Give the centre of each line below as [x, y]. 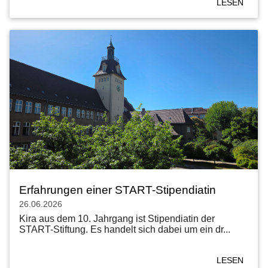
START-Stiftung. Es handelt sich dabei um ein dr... [125, 230]
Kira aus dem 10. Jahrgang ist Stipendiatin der [117, 219]
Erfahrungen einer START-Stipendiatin [118, 190]
